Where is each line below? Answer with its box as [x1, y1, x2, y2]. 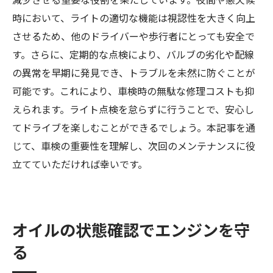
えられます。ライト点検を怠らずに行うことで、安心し [12, 101, 254, 116]
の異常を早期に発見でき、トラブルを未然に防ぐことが [12, 65, 255, 80]
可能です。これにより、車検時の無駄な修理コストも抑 [12, 83, 254, 98]
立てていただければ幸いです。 [12, 156, 147, 171]
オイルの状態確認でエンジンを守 [12, 218, 250, 241]
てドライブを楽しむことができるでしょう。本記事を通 [12, 119, 255, 135]
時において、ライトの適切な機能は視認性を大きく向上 [12, 10, 255, 25]
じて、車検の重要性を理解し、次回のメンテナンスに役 [12, 138, 255, 153]
